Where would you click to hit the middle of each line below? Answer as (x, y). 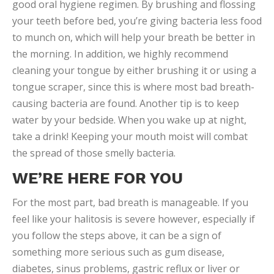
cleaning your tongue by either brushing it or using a (134, 71)
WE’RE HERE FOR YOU (98, 178)
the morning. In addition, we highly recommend (120, 54)
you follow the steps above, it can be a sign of (117, 236)
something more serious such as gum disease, (118, 252)
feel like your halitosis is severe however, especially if (134, 219)
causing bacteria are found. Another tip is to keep (126, 104)
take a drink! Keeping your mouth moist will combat (130, 137)
